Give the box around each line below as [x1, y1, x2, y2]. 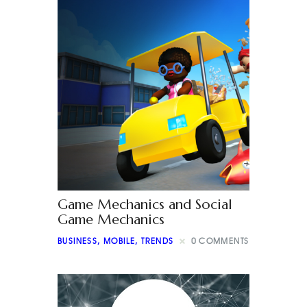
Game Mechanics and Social [58, 195, 232, 213]
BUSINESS [58, 236, 98, 247]
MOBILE [103, 236, 136, 247]
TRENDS [141, 236, 174, 247]
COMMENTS [199, 236, 249, 247]
